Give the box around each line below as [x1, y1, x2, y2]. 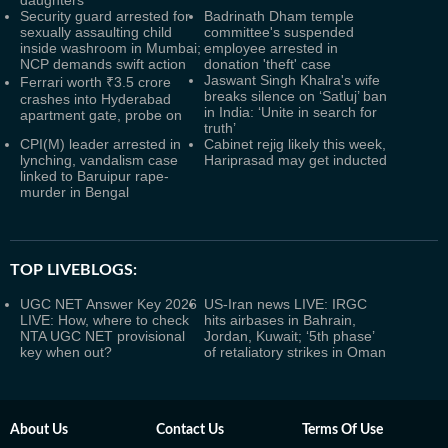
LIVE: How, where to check [20, 312, 189, 328]
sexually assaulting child [20, 24, 172, 40]
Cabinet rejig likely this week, [204, 136, 386, 152]
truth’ [204, 120, 236, 136]
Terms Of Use [302, 423, 383, 437]
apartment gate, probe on [20, 107, 182, 123]
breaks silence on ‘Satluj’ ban [204, 88, 387, 104]
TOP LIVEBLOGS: [10, 262, 137, 278]
